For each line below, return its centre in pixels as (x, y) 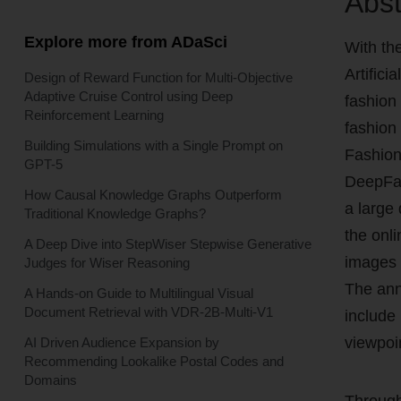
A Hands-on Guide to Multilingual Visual (138, 293)
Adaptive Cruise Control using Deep (128, 96)
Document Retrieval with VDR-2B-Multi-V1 (148, 311)
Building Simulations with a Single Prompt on (153, 145)
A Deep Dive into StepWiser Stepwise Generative (167, 243)
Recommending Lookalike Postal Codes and (154, 361)
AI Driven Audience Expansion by (121, 342)
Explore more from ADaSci (125, 42)
